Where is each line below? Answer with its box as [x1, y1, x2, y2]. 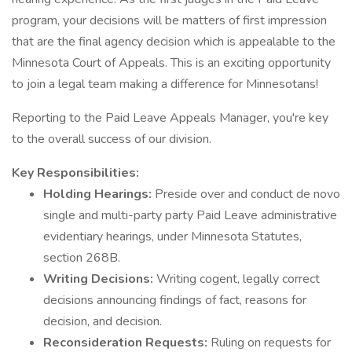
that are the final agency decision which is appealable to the [12, 33, 335, 50]
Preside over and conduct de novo [155, 185, 340, 203]
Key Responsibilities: [12, 164, 139, 181]
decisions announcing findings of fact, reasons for [43, 291, 306, 309]
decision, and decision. [43, 313, 162, 330]
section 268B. [43, 249, 120, 266]
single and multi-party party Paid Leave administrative [43, 207, 337, 224]
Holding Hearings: [43, 185, 155, 203]
